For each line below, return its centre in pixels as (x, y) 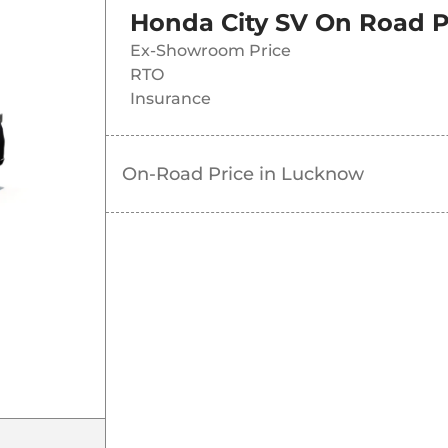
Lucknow (322, 174)
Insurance (170, 99)
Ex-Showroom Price (210, 51)
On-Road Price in (201, 174)
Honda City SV (218, 23)
